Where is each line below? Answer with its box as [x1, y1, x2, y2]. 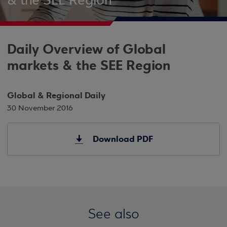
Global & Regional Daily [7, 90, 105, 101]
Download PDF [90, 133, 153, 145]
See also [88, 208, 139, 222]
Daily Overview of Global [7, 41, 166, 58]
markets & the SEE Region [7, 57, 171, 74]
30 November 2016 [7, 104, 73, 112]
